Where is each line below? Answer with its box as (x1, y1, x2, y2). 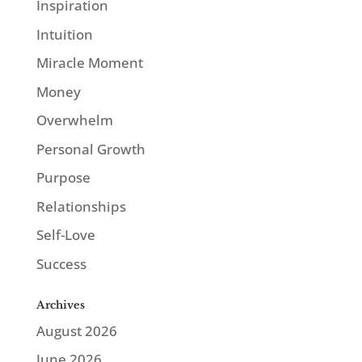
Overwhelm (36, 111, 113, 130)
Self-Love (36, 225, 95, 245)
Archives (36, 297, 85, 312)
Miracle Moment (36, 53, 143, 73)
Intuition (36, 24, 93, 44)
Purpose (36, 168, 90, 187)
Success (36, 254, 86, 273)
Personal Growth (36, 139, 145, 158)
